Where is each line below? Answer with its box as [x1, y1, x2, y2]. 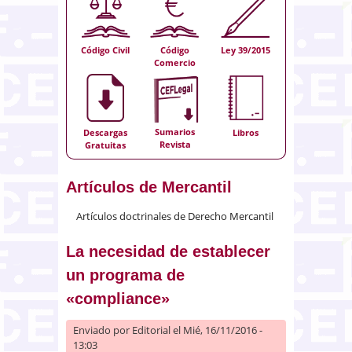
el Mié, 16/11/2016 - [170, 322, 262, 337]
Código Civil [81, 44, 130, 56]
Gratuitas [85, 139, 126, 151]
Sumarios [155, 126, 196, 138]
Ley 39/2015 [220, 44, 270, 56]
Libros [232, 126, 258, 138]
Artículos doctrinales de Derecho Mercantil [76, 208, 273, 223]
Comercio [154, 57, 196, 68]
